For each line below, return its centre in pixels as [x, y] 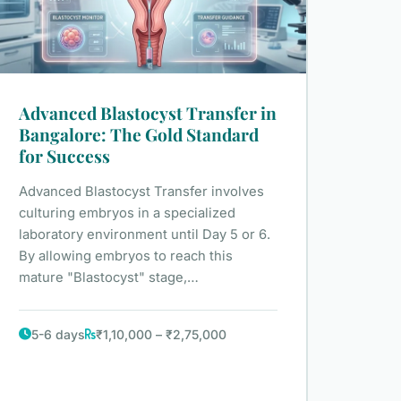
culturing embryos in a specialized [127, 213]
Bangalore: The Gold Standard [138, 134]
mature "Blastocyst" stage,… [108, 277]
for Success [64, 155]
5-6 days [58, 334]
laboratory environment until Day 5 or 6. [144, 234]
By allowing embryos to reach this [125, 256]
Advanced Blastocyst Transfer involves [141, 191]
